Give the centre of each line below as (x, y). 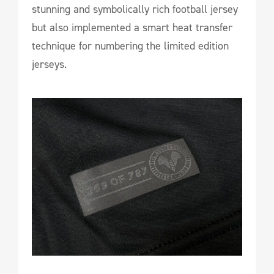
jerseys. (49, 64)
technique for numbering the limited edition (130, 46)
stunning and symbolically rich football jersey (135, 9)
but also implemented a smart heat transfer (132, 28)
